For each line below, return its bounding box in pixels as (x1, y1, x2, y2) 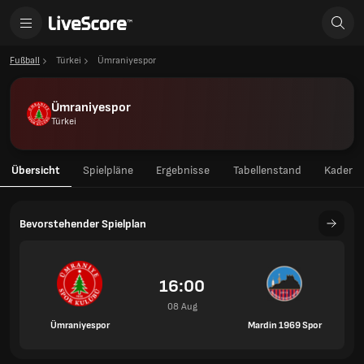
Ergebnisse (156, 163, 210, 177)
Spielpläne (83, 163, 133, 177)
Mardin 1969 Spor (247, 318, 322, 331)
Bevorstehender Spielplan (19, 216, 146, 231)
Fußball (10, 54, 40, 67)
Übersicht (11, 163, 60, 177)
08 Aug (167, 301, 197, 313)
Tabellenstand (232, 163, 301, 177)
